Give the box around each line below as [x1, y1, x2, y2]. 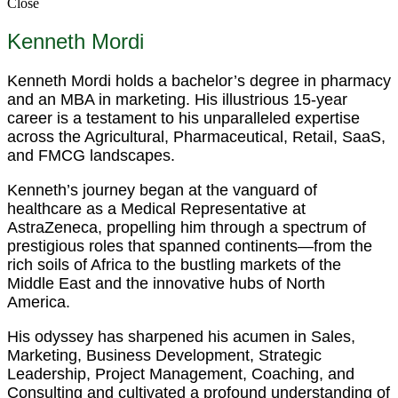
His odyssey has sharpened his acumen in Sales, [7, 328, 355, 346]
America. [7, 293, 70, 312]
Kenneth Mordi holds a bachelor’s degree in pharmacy [7, 72, 391, 91]
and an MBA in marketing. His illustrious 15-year [7, 91, 347, 109]
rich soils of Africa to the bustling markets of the [7, 256, 341, 275]
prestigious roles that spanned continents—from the [7, 237, 372, 256]
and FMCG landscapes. [7, 147, 175, 165]
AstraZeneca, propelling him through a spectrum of [7, 219, 366, 237]
